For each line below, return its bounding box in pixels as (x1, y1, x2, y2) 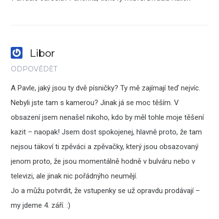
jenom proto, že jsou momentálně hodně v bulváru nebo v (11, 157, 196, 166)
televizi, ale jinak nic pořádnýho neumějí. (11, 172, 138, 181)
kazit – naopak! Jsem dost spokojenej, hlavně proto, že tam (11, 128, 202, 137)
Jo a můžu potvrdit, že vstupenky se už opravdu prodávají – (11, 186, 200, 196)
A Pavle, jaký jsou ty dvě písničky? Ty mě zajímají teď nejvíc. (11, 84, 201, 93)
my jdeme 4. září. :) (11, 201, 71, 210)
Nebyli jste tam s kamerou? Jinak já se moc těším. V (11, 98, 179, 108)
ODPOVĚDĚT (11, 65, 58, 74)
